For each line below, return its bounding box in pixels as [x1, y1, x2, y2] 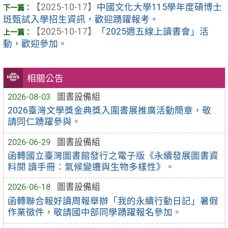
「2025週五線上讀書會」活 [96, 26, 209, 37]
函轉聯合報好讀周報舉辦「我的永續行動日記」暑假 [8, 195, 219, 206]
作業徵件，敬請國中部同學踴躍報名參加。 [8, 207, 182, 217]
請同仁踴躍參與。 [8, 117, 81, 127]
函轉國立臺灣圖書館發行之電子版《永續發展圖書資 [8, 150, 219, 161]
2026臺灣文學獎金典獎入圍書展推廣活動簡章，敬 [8, 105, 212, 116]
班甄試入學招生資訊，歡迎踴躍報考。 [3, 14, 159, 25]
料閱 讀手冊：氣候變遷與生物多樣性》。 [8, 161, 175, 172]
